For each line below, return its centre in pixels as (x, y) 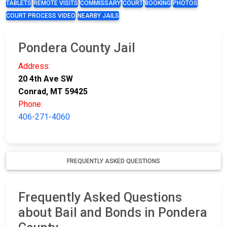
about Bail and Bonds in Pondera (113, 213)
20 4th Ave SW (46, 79)
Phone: (30, 104)
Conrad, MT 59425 (53, 92)
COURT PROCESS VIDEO (41, 16)
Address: (34, 66)
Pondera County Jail (77, 48)
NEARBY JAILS (98, 16)
